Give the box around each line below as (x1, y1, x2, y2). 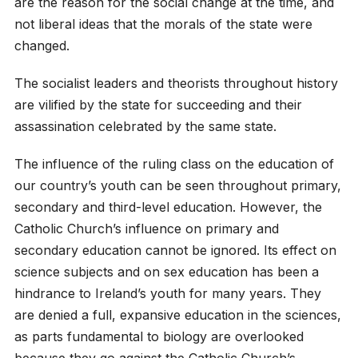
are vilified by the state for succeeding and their (14, 97, 302, 113)
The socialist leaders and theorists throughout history (14, 75, 338, 92)
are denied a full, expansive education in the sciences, (14, 307, 341, 324)
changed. (14, 38, 70, 54)
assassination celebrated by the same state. (14, 118, 276, 135)
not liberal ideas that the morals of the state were (14, 16, 312, 33)
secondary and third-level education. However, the (14, 199, 322, 216)
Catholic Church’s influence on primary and (14, 221, 279, 237)
